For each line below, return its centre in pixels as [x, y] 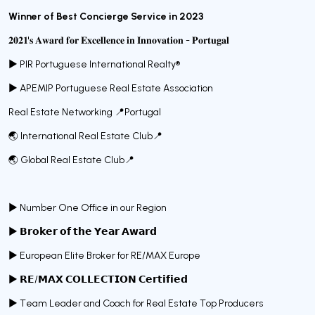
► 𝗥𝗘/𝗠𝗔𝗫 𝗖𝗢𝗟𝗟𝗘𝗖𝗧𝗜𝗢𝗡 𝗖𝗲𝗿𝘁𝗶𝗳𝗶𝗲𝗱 [98, 279]
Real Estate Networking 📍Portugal [85, 112]
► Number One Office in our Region [88, 207]
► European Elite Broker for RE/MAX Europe [104, 255]
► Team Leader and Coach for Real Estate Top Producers [136, 303]
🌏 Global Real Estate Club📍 [71, 160]
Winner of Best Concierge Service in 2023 [106, 16]
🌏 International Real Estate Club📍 [85, 136]
